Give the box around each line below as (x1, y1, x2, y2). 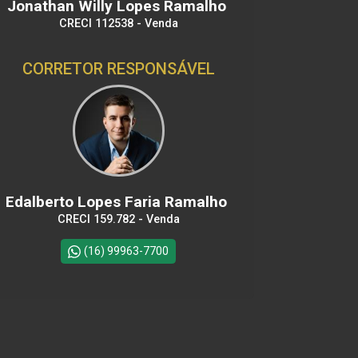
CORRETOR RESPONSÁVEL (22, 59, 215, 78)
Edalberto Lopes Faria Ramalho (6, 193, 231, 211)
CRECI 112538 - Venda (58, 17, 178, 30)
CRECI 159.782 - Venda (57, 213, 180, 226)
